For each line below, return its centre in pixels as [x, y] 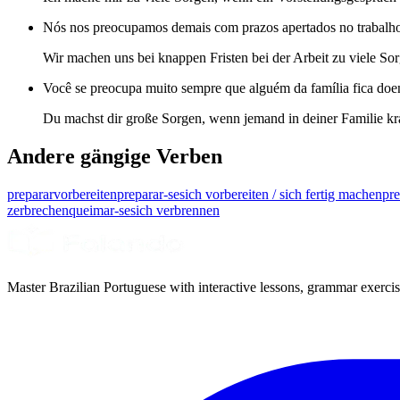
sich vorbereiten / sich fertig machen [281, 195]
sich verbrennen [175, 211]
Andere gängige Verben [115, 157]
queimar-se [100, 211]
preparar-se [148, 195]
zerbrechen [38, 211]
